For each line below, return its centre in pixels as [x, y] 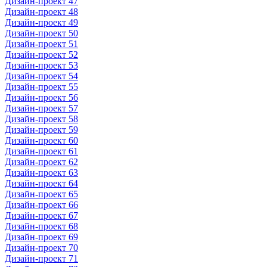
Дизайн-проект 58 [41, 119]
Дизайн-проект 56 [41, 97]
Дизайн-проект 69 [41, 237]
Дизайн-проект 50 [41, 33]
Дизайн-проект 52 [41, 55]
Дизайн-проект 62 [41, 162]
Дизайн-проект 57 [41, 108]
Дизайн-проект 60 [41, 140]
